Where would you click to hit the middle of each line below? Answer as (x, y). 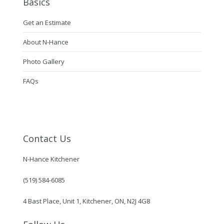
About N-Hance (45, 42)
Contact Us (47, 139)
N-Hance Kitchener (51, 159)
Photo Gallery (43, 62)
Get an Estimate (47, 23)
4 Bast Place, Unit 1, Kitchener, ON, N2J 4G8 (86, 201)
